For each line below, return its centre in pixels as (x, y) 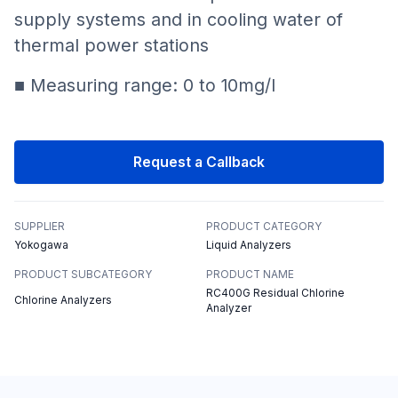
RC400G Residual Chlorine (275, 293)
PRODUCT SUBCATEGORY (83, 274)
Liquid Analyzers (248, 245)
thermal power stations (111, 46)
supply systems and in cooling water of (178, 20)
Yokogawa (41, 245)
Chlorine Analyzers (63, 301)
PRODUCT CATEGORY (263, 227)
